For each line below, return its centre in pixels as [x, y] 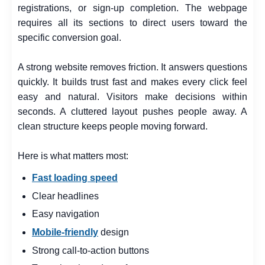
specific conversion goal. [70, 38]
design [114, 232]
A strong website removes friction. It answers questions [132, 67]
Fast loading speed [75, 178]
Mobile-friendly [65, 232]
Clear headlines [65, 196]
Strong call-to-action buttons [91, 250]
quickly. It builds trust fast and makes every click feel [132, 82]
